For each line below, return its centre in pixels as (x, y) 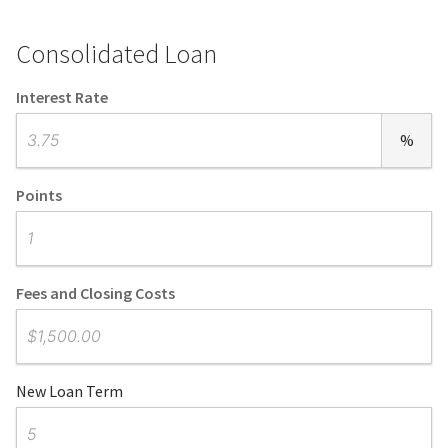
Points (39, 195)
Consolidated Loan (116, 53)
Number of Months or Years (110, 417)
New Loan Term (69, 391)
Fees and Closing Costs (95, 293)
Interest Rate (62, 97)
